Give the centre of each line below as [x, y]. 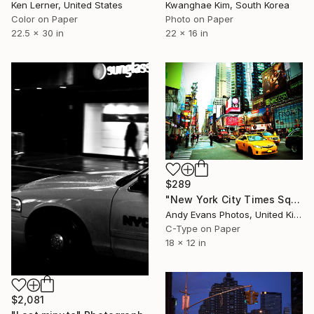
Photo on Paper [199, 19]
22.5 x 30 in [37, 33]
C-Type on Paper [203, 229]
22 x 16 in [187, 33]
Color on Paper [45, 19]
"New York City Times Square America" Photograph [295, 200]
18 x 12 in [186, 243]
